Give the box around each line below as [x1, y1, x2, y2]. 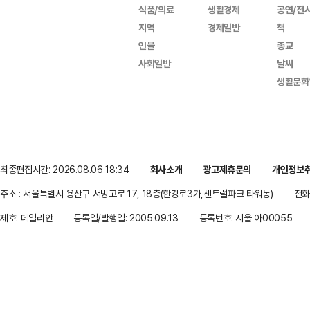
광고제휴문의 [203, 163, 252, 176]
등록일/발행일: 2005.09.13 [73, 211, 179, 224]
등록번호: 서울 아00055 [199, 211, 293, 224]
